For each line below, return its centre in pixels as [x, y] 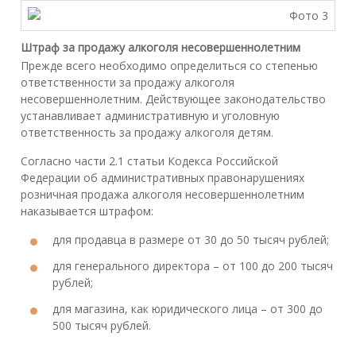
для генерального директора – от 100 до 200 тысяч [193, 265]
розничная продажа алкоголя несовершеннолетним [163, 194]
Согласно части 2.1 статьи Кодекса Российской [149, 161]
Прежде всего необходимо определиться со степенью [169, 65]
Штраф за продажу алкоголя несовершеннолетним [161, 48]
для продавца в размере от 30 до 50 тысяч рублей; [191, 239]
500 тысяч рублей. [102, 325]
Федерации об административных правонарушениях [163, 177]
